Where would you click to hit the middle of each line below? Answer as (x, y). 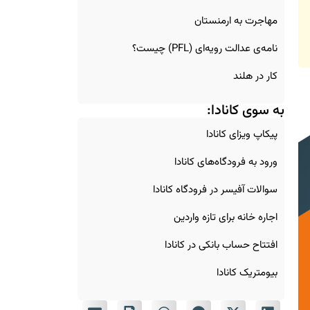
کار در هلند (256, 76)
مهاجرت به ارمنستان (236, 21)
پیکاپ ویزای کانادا (242, 134)
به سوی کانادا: (246, 110)
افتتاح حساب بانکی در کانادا (221, 245)
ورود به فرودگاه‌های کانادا (226, 162)
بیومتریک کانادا (247, 273)
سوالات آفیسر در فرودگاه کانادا (216, 190)
